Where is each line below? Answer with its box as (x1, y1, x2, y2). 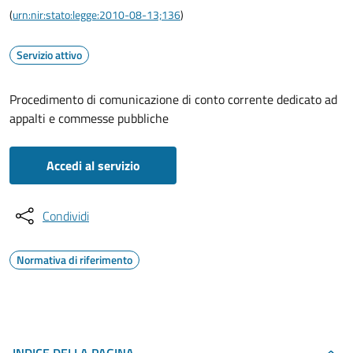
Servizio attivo (17, 46, 82, 63)
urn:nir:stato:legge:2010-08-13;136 (13, 6, 180, 23)
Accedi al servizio (46, 156, 140, 175)
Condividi (43, 206, 89, 225)
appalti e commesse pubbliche (9, 109, 169, 128)
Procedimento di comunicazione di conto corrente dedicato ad (9, 90, 337, 109)
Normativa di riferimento (17, 251, 132, 268)
